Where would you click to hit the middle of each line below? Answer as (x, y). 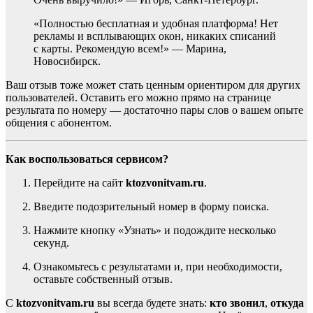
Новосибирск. (67, 61)
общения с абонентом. (59, 122)
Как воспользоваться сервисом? (87, 159)
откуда (287, 303)
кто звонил (237, 303)
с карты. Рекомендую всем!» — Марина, (130, 48)
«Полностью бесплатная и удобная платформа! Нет (156, 23)
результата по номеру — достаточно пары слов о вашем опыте (154, 110)
